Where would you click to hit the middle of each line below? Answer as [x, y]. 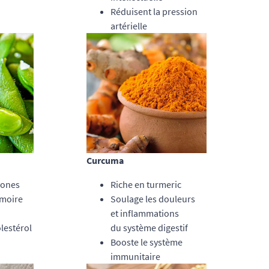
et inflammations [145, 213]
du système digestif [150, 228]
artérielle [129, 26]
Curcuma [105, 160]
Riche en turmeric [147, 184]
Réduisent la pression [154, 11]
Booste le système [147, 242]
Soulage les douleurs [153, 199]
